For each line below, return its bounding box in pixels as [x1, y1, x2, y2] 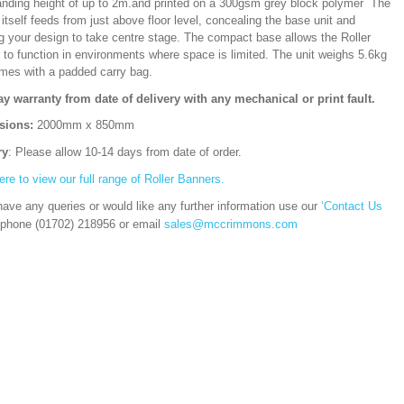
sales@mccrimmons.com [164, 217, 298, 231]
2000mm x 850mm [37, 118, 134, 132]
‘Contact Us [321, 199, 382, 213]
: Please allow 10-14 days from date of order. [8, 145, 242, 159]
